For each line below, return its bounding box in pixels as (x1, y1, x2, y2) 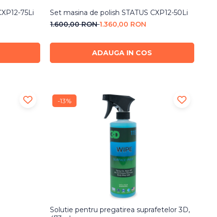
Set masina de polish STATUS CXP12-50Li (50, 8, 188, 17)
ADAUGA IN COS (92, 48, 153, 58)
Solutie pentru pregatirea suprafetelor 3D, (50, 205, 190, 214)
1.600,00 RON (50, 20, 100, 29)
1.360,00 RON (99, 20, 147, 29)
